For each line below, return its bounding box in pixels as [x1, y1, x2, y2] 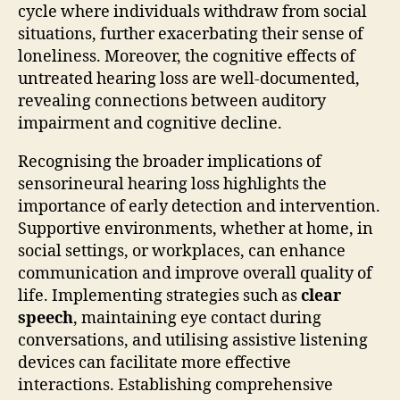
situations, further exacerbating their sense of [18, 23, 363, 45]
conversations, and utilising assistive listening [18, 329, 368, 351]
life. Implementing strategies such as [18, 285, 301, 306]
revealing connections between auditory [18, 90, 326, 112]
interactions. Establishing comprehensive [18, 374, 333, 396]
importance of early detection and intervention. [18, 196, 380, 217]
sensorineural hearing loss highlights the [18, 173, 327, 195]
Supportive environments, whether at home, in [18, 218, 373, 239]
